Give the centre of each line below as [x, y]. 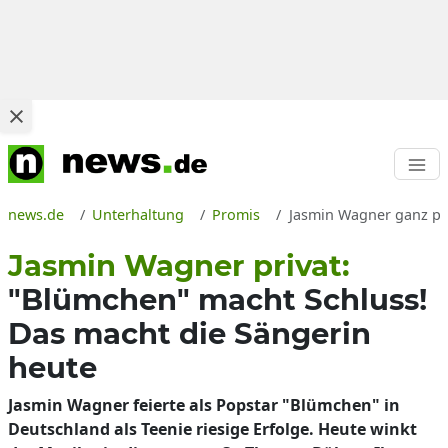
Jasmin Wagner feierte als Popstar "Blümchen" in [204, 405]
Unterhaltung [138, 214]
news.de [36, 214]
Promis [236, 214]
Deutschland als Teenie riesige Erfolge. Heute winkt [212, 429]
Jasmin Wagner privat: [179, 265]
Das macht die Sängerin [189, 333]
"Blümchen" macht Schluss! [217, 299]
